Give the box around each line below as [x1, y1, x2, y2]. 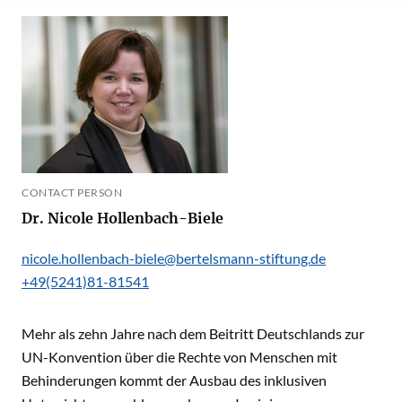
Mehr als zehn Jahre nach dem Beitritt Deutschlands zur [22, 325, 364, 342]
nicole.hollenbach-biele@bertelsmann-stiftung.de [22, 249, 326, 267]
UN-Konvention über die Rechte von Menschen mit [22, 348, 337, 365]
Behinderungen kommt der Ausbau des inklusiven [22, 371, 327, 389]
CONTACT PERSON [22, 186, 122, 199]
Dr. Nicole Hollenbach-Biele [97, 209, 223, 227]
